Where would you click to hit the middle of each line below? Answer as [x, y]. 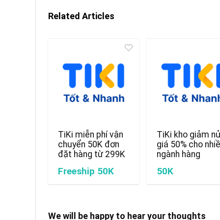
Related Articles [81, 16]
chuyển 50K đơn [89, 144]
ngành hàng [179, 154]
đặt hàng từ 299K [92, 154]
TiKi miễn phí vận [91, 134]
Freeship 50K [86, 171]
